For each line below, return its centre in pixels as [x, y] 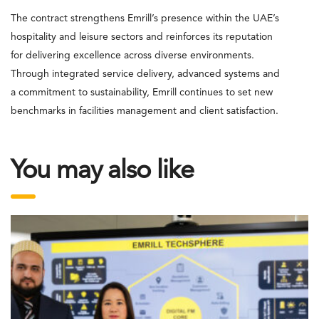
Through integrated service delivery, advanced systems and [145, 74]
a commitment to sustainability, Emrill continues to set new [142, 92]
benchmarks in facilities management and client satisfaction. [145, 111]
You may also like [102, 171]
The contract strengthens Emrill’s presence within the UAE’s [145, 18]
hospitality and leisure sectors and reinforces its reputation [142, 37]
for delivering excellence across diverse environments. [132, 55]
